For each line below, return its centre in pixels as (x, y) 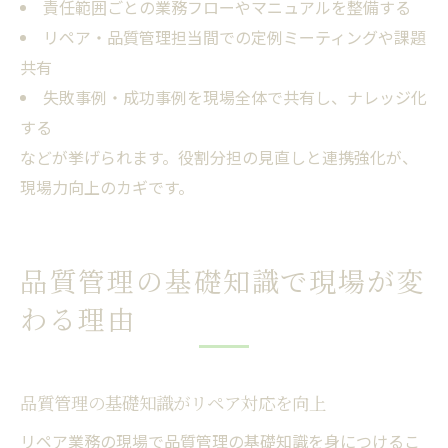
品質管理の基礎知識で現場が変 (223, 280)
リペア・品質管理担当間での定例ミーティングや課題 (234, 36)
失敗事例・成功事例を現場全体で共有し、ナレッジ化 (234, 96)
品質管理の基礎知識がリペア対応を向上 (173, 402)
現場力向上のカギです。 (107, 186)
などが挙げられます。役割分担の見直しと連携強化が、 (219, 156)
